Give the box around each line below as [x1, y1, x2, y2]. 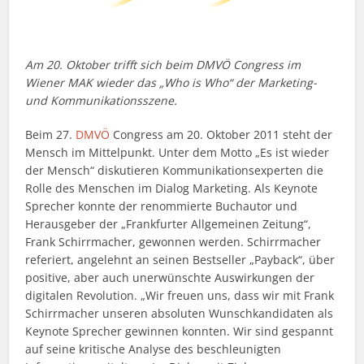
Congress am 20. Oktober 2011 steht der [110, 127, 333, 143]
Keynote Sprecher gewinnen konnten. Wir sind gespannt [25, 323, 334, 340]
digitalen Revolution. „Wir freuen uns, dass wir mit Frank [25, 288, 335, 304]
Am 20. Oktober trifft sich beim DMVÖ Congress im [25, 57, 301, 73]
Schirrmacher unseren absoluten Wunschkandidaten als [25, 305, 334, 322]
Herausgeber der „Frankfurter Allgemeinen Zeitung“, [25, 216, 312, 232]
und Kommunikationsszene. [25, 93, 178, 109]
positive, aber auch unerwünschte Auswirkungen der [25, 270, 315, 286]
